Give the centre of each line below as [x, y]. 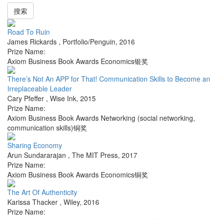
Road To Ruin [29, 32]
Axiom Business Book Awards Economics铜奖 [78, 175]
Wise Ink [63, 99]
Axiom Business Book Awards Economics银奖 [78, 61]
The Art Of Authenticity [42, 192]
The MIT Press [95, 155]
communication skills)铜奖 [47, 128]
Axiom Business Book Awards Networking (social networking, [101, 118]
